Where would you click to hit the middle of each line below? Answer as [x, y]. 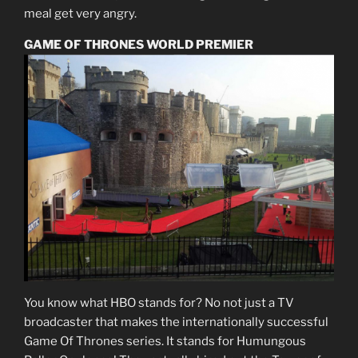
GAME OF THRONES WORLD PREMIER [139, 44]
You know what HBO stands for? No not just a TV [159, 303]
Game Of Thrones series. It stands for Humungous [165, 342]
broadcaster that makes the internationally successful [176, 322]
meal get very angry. [80, 13]
